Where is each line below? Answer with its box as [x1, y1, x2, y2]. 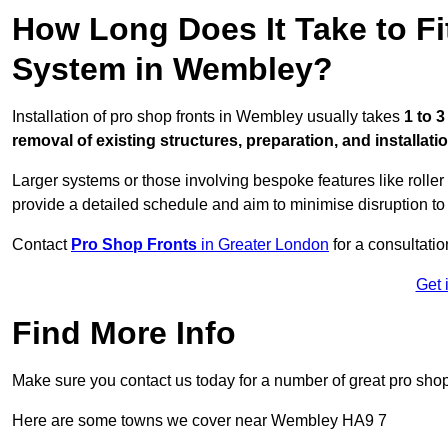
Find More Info [12, 315, 236, 352]
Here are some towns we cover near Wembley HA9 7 [12, 412, 387, 430]
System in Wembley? [12, 51, 333, 88]
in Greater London [201, 236, 329, 254]
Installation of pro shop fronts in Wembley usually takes [12, 108, 404, 126]
